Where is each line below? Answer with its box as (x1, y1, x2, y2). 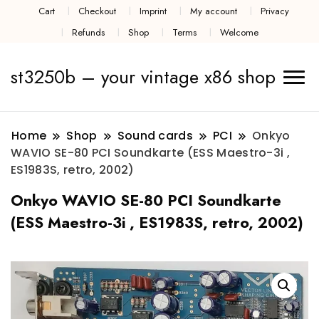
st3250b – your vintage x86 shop (11, 63, 276, 91)
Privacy (261, 4, 290, 18)
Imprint (140, 4, 167, 18)
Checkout (78, 4, 116, 18)
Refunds (71, 25, 105, 39)
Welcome (220, 25, 259, 39)
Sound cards (117, 127, 194, 145)
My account (190, 4, 238, 18)
